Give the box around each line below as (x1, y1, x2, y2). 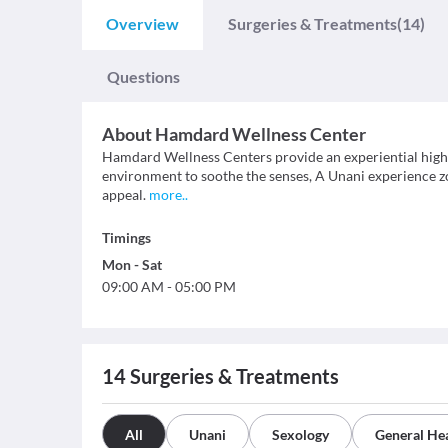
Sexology (272, 426, 329, 443)
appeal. (102, 186, 146, 203)
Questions (107, 67, 180, 86)
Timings (102, 229, 151, 246)
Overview (106, 14, 179, 33)
